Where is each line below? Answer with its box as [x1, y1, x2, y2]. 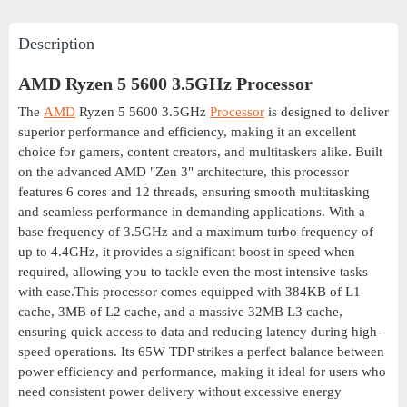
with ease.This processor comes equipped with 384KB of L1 [18, 284, 361, 300]
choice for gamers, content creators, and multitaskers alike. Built [18, 144, 382, 160]
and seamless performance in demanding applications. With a [18, 204, 365, 220]
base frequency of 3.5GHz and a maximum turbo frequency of [18, 224, 373, 240]
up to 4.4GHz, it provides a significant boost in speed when [18, 244, 355, 260]
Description [18, 35, 94, 54]
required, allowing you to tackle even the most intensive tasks [18, 264, 368, 280]
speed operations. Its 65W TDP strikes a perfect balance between [18, 344, 384, 360]
